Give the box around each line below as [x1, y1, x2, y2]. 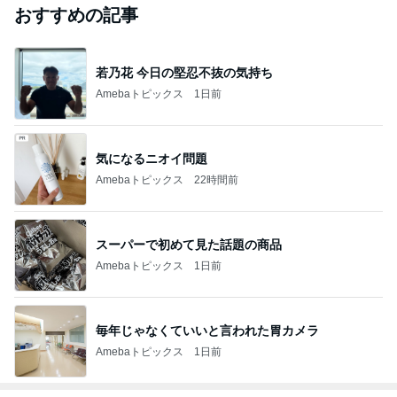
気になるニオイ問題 [96, 151, 207, 166]
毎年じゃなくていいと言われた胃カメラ [96, 323, 319, 338]
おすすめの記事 [14, 5, 138, 26]
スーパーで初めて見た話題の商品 [96, 237, 282, 252]
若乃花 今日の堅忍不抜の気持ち [96, 65, 273, 80]
